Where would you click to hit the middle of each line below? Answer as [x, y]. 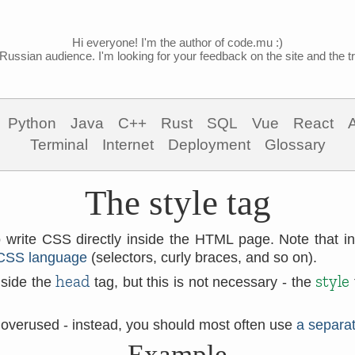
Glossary [295, 145]
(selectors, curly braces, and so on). [202, 258]
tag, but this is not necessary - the [203, 282]
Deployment [209, 145]
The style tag [177, 203]
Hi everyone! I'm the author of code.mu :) [177, 42]
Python [32, 123]
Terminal [59, 145]
